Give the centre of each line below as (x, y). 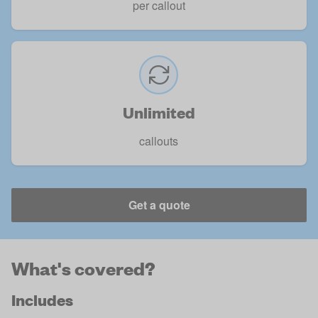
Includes (42, 300)
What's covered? (83, 267)
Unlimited (159, 113)
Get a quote (159, 205)
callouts (159, 141)
